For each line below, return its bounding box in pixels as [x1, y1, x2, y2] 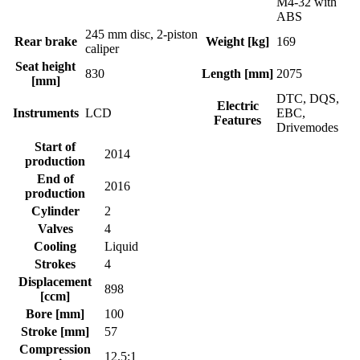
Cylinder [31, 204, 80, 219]
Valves [37, 222, 73, 236]
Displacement [18, 275, 92, 289]
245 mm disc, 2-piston [85, 27, 198, 42]
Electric [216, 99, 259, 113]
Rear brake [14, 35, 77, 49]
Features [214, 113, 261, 128]
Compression [19, 342, 91, 357]
